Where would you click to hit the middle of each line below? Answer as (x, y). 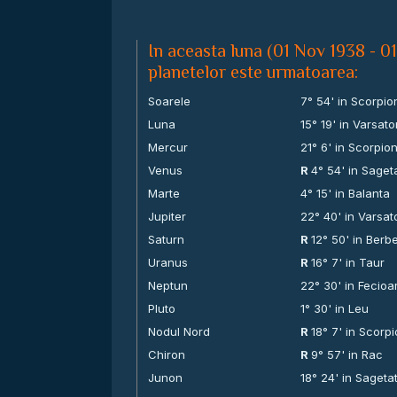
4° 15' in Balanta (346, 193)
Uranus (168, 262)
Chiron (167, 354)
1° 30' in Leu (335, 308)
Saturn (166, 239)
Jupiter (167, 216)
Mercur (168, 147)
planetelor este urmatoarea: (253, 72)
